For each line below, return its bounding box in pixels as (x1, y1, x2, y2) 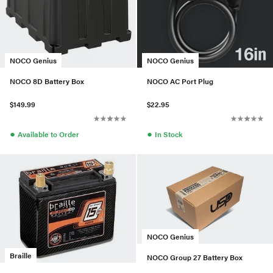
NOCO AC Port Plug (147, 75, 213, 87)
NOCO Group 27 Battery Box (147, 252, 243, 263)
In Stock (155, 128, 182, 140)
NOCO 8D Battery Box (10, 75, 84, 87)
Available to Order (18, 128, 79, 140)
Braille (10, 249, 32, 261)
